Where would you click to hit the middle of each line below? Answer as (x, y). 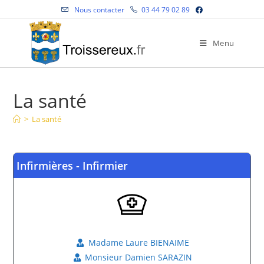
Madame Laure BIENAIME (138, 242)
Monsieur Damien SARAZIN (139, 257)
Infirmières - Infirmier (72, 166)
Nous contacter (98, 10)
